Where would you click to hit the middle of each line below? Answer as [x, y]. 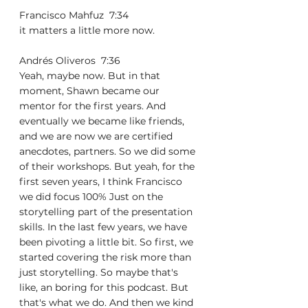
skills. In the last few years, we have [104, 227]
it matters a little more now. [87, 30]
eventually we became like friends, [103, 121]
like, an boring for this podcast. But [105, 287]
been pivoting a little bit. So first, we [108, 242]
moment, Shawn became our [91, 91]
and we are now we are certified [97, 136]
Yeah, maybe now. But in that [91, 76]
